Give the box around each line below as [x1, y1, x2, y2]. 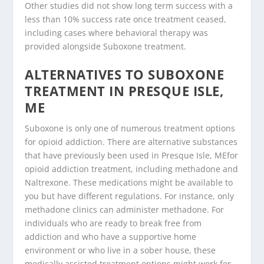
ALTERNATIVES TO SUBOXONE [25, 65, 225, 84]
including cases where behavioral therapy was [25, 27, 209, 38]
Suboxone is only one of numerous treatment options [25, 123, 236, 134]
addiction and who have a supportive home [25, 231, 197, 243]
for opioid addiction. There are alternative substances [25, 136, 238, 148]
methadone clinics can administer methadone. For [25, 204, 225, 216]
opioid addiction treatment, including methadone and [25, 163, 239, 175]
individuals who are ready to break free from [25, 217, 202, 229]
